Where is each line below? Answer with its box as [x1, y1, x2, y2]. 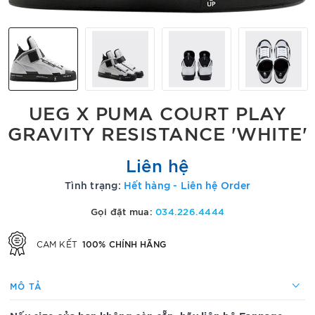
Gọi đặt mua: [90, 205, 156, 217]
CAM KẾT [37, 238, 80, 249]
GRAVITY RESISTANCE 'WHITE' [8, 120, 307, 144]
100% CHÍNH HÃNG [82, 237, 166, 249]
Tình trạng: [65, 178, 121, 191]
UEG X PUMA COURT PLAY [28, 99, 287, 124]
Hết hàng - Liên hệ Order [124, 178, 250, 191]
